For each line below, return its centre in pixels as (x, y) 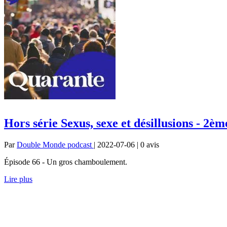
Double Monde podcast (55, 144)
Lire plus (18, 179)
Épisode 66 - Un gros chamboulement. (66, 162)
